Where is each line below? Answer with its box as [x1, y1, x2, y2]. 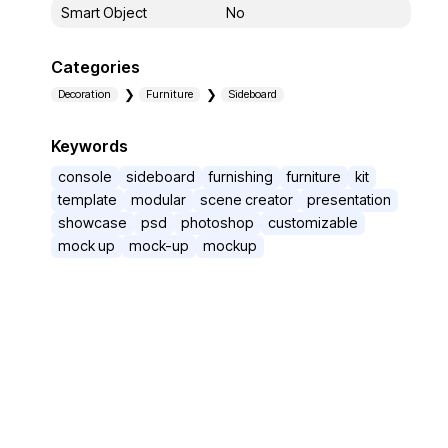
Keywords [51, 136, 128, 156]
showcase [58, 214, 127, 231]
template [58, 191, 117, 208]
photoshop [181, 214, 254, 231]
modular [131, 191, 186, 208]
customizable [268, 214, 358, 231]
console [58, 168, 112, 185]
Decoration [58, 87, 111, 101]
